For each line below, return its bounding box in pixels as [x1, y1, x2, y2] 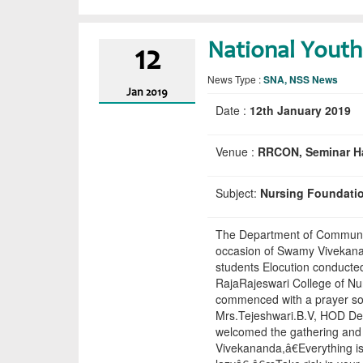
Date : [216, 102, 250, 118]
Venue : [216, 143, 258, 160]
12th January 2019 [250, 102, 352, 118]
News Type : [207, 72, 264, 86]
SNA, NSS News [263, 72, 339, 87]
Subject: [216, 185, 261, 201]
